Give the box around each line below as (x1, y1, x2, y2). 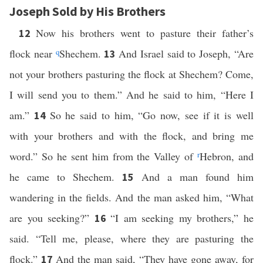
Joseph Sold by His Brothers (9, 3, 166, 19)
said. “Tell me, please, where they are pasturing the (9, 231, 254, 245)
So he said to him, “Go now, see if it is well (49, 108, 254, 122)
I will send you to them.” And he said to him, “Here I (9, 87, 254, 102)
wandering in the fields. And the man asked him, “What (9, 190, 254, 204)
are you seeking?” (9, 211, 95, 225)
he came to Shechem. (9, 170, 123, 184)
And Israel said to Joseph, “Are (119, 46, 254, 60)
